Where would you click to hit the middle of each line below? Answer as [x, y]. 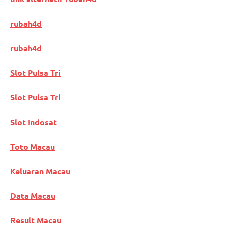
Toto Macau [32, 147]
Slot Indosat [33, 122]
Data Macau [33, 196]
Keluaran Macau [40, 171]
